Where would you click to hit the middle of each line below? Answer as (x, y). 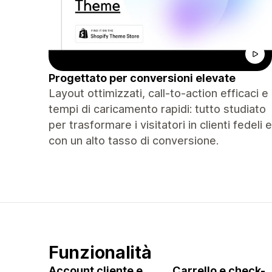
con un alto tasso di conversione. (134, 141)
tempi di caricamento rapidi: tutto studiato (157, 109)
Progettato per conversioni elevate (142, 78)
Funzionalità (100, 252)
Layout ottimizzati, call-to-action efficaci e (158, 93)
